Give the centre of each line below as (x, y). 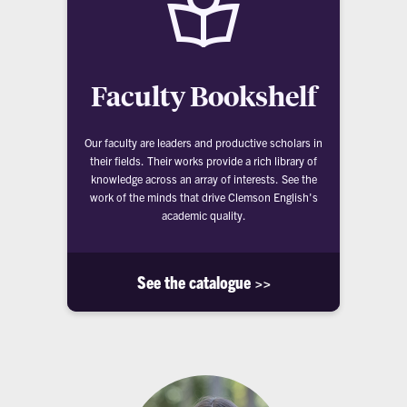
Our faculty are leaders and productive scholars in (203, 142)
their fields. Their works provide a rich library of (203, 160)
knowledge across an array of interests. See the (203, 178)
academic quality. (203, 214)
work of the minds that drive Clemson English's (203, 196)
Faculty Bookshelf (203, 95)
